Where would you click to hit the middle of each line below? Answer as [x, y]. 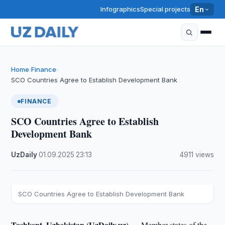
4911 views [197, 155]
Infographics [121, 9]
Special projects [165, 9]
